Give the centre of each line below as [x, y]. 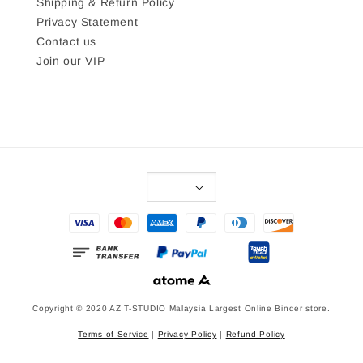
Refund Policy [255, 335]
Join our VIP [71, 61]
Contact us [66, 42]
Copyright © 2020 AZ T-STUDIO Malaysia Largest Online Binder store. [181, 309]
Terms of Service [113, 335]
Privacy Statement [88, 22]
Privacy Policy [187, 335]
